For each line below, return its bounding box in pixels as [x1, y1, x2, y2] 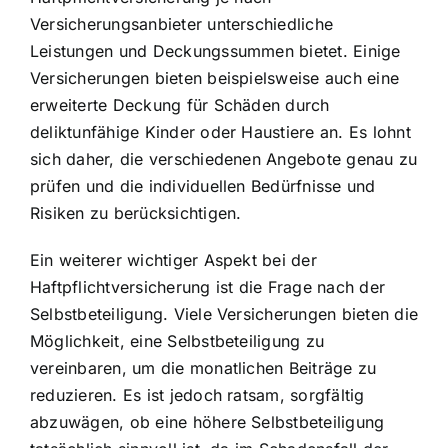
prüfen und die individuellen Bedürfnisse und [30, 176, 376, 197]
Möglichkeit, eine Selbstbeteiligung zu [30, 331, 325, 352]
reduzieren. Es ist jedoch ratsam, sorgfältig [30, 385, 365, 406]
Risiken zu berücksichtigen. [30, 203, 242, 224]
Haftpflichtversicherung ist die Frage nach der [30, 277, 386, 298]
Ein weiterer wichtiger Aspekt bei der [30, 250, 317, 271]
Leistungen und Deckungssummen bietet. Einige [30, 41, 401, 62]
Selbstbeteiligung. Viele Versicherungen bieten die [30, 304, 418, 325]
